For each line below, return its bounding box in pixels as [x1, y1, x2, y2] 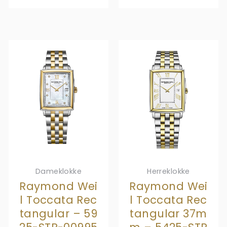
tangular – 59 [19, 206, 98, 221]
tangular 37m [130, 206, 207, 221]
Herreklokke [147, 166, 190, 176]
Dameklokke [35, 166, 82, 176]
